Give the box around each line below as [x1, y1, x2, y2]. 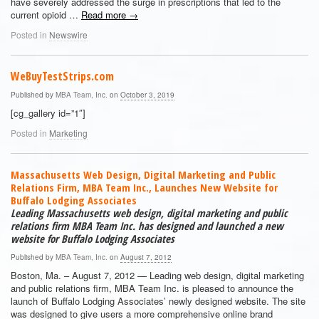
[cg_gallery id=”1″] [11, 106, 85, 120]
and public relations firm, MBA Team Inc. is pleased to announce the [11, 281, 293, 295]
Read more [81, 8, 129, 21]
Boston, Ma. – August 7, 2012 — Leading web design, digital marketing [11, 268, 304, 282]
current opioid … [11, 8, 81, 21]
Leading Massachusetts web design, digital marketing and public [11, 206, 288, 220]
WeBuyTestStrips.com [11, 68, 114, 84]
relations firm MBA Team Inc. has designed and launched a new [11, 219, 283, 233]
